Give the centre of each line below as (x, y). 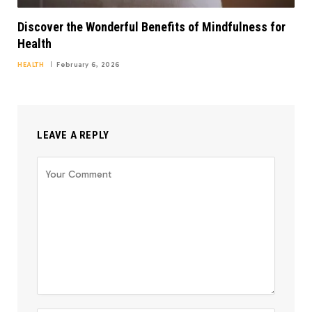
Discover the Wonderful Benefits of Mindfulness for (151, 26)
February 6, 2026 (88, 64)
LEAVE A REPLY (73, 135)
